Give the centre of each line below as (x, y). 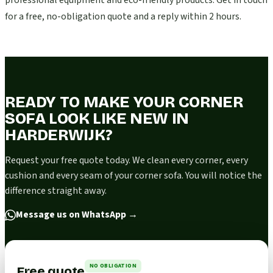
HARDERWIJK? (59, 135)
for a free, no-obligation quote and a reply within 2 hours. (123, 17)
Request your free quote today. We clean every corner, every (126, 161)
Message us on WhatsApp (71, 215)
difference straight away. (56, 191)
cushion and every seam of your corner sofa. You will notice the (133, 176)
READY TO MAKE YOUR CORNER (124, 102)
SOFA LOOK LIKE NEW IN (97, 119)
